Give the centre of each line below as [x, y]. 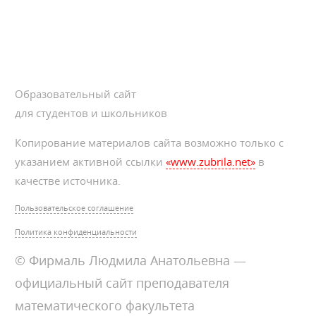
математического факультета [105, 306]
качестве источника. [68, 181]
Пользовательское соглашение [74, 208]
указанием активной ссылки [91, 162]
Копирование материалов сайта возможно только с [150, 143]
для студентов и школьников [91, 113]
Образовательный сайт [76, 94]
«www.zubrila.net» [211, 162]
